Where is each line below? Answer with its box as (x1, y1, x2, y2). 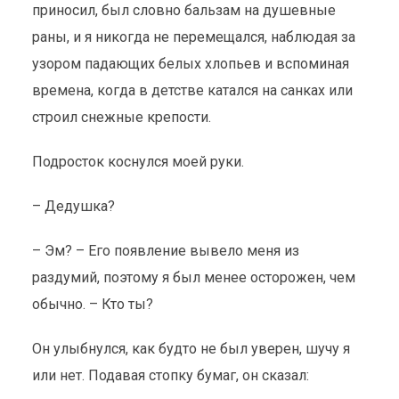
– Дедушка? (31, 198, 115, 215)
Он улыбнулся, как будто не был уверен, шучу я (31, 340, 350, 357)
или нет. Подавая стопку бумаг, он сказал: (31, 367, 313, 384)
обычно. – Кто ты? (31, 296, 153, 313)
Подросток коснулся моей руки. (31, 153, 248, 170)
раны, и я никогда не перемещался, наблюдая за (31, 28, 355, 45)
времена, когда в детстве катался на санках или (31, 82, 353, 99)
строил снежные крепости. (31, 109, 211, 126)
